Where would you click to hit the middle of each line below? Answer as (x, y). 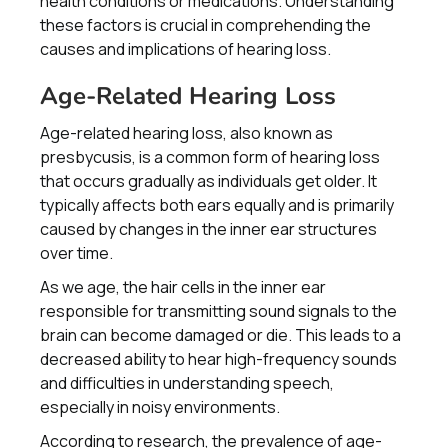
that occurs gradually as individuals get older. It (208, 181)
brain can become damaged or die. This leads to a (220, 335)
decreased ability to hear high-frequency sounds (218, 359)
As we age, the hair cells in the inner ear (183, 287)
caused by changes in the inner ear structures (208, 229)
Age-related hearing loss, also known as (186, 133)
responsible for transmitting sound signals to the (218, 311)
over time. (76, 253)
